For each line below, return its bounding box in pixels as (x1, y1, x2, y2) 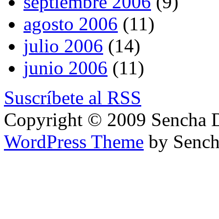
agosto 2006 (23, 13, 118, 34)
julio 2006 (23, 35, 103, 56)
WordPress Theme (4, 131, 144, 152)
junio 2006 (23, 57, 108, 78)
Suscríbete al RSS (4, 87, 141, 108)
